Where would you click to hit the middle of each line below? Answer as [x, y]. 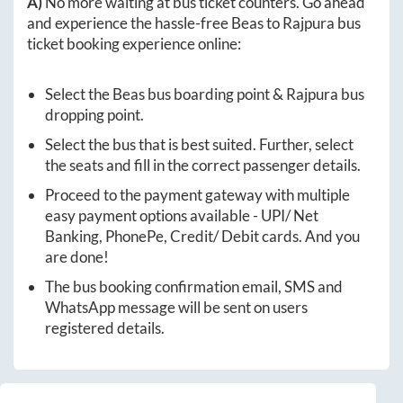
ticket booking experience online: [134, 43]
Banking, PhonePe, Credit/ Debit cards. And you [202, 236]
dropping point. [94, 114]
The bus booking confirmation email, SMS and [194, 286]
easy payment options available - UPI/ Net [182, 215]
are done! [77, 256]
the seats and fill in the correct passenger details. [203, 165]
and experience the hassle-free [129, 22]
